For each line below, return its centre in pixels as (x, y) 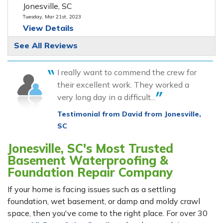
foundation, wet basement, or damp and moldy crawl (104, 201)
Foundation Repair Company (90, 172)
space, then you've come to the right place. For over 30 (108, 213)
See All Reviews (46, 46)
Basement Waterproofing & (88, 161)
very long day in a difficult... (106, 97)
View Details (48, 28)
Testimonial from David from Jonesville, (129, 114)
